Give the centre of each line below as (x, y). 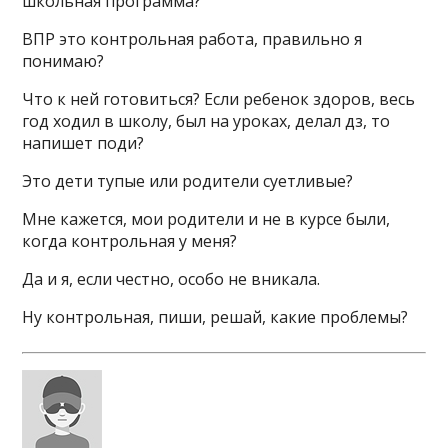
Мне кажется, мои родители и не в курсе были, (206, 219)
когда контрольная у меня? (130, 241)
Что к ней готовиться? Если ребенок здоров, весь (219, 99)
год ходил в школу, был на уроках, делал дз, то (206, 121)
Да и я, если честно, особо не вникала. (171, 279)
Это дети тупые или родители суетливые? (188, 181)
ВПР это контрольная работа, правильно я (192, 39)
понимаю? (63, 61)
